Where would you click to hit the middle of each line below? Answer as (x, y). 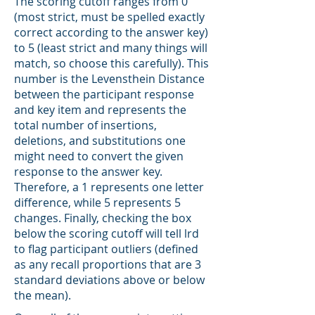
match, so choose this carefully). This (111, 63)
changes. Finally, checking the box (103, 218)
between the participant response (104, 94)
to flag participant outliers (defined (106, 249)
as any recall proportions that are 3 (108, 264)
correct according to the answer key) (111, 32)
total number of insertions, (85, 125)
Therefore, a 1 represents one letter (109, 187)
